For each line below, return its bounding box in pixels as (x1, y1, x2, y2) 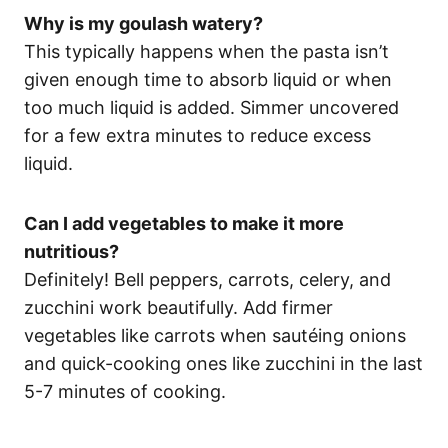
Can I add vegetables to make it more (24, 212, 344, 234)
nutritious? (24, 240, 119, 262)
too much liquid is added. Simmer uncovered (24, 96, 399, 118)
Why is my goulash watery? (24, 12, 263, 34)
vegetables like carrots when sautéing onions (24, 324, 406, 346)
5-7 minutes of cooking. (24, 380, 226, 402)
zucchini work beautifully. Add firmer (24, 296, 333, 318)
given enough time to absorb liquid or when (24, 68, 392, 90)
